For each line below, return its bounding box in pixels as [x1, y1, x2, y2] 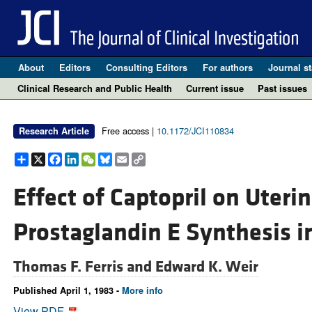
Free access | [101, 124, 157, 137]
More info [121, 284, 163, 297]
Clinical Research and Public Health [17, 81, 172, 95]
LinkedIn [78, 150, 121, 166]
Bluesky [111, 150, 152, 166]
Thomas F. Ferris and [13, 257, 155, 277]
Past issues [258, 81, 307, 95]
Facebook [61, 150, 111, 166]
